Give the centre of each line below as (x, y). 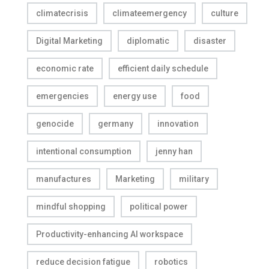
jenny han (174, 151)
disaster (210, 41)
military (194, 179)
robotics (171, 262)
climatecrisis (62, 13)
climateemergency (150, 13)
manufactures (64, 179)
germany (116, 124)
